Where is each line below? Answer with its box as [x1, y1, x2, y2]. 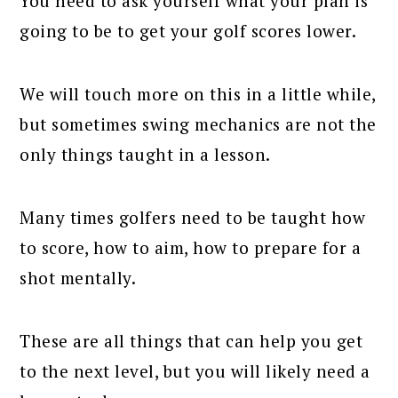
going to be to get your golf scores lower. [20, 19, 357, 42]
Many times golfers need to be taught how [20, 205, 366, 228]
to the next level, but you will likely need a [20, 359, 370, 382]
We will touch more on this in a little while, [20, 82, 376, 105]
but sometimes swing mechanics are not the [20, 112, 377, 135]
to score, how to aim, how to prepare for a [20, 235, 362, 259]
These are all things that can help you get [20, 329, 363, 352]
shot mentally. [20, 266, 137, 289]
